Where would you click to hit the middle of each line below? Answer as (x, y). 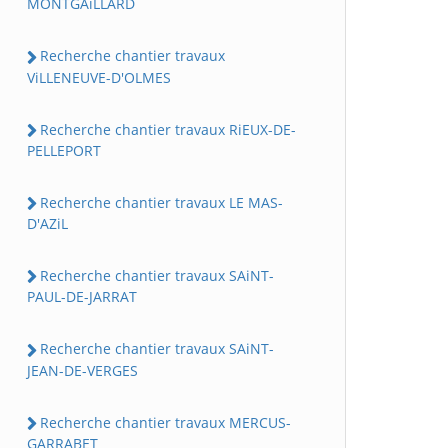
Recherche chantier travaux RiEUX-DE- (168, 129)
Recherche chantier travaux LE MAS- (161, 202)
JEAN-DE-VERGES (82, 370)
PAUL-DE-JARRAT (82, 297)
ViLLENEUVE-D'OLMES (99, 77)
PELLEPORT (64, 150)
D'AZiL (47, 224)
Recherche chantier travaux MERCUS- (165, 422)
